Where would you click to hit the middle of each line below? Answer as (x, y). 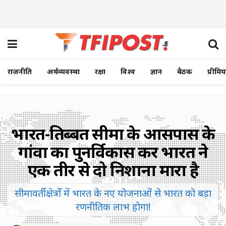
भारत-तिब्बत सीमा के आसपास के (113, 133)
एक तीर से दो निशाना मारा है (113, 170)
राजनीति (20, 71)
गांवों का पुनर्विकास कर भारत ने (113, 152)
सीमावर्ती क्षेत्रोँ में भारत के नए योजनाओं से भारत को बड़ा (113, 193)
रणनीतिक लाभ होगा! (113, 206)
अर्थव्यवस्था (63, 71)
